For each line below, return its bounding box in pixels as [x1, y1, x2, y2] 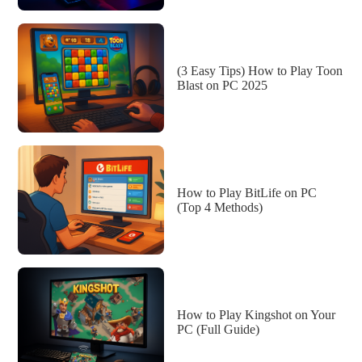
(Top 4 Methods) [177, 200, 263, 214]
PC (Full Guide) [177, 322, 259, 336]
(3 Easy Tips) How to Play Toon [177, 63, 343, 78]
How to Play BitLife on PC [177, 185, 317, 200]
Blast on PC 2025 [177, 78, 267, 92]
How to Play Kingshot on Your [177, 307, 335, 322]
